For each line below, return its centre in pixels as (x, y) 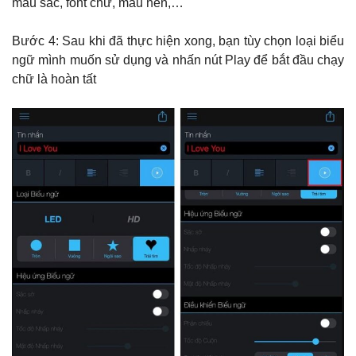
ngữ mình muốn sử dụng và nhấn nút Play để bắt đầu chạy (178, 60)
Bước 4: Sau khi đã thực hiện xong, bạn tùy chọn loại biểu (178, 41)
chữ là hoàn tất (54, 79)
